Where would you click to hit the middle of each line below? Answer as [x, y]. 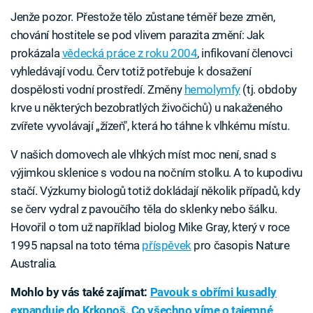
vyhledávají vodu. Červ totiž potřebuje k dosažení [131, 72]
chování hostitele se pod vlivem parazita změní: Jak [138, 35]
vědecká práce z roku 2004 [130, 53]
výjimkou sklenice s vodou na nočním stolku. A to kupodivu [156, 173]
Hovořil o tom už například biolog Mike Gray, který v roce [150, 227]
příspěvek [167, 246]
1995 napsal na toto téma [77, 246]
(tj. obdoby [268, 90]
